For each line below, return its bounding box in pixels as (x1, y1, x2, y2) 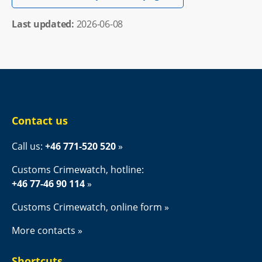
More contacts (12, 224, 75, 237)
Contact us (12, 113, 68, 128)
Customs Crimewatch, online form (12, 201, 162, 214)
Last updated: (12, 18, 77, 31)
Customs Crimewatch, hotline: (12, 163, 144, 177)
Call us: (12, 140, 45, 153)
